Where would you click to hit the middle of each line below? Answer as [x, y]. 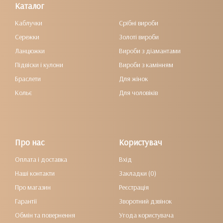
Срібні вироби [139, 23]
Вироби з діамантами [150, 51]
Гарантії [26, 201]
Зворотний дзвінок [145, 201]
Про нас [30, 142]
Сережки [27, 37]
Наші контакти [35, 173]
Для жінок [133, 79]
